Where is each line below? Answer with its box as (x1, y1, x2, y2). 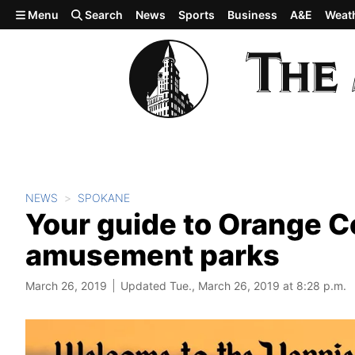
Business (227, 8, 278, 21)
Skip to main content (6, 6, 132, 21)
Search (82, 8, 124, 21)
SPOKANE (78, 191, 130, 204)
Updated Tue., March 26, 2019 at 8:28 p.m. (120, 279, 346, 292)
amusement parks (25, 238, 280, 273)
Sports (178, 8, 216, 21)
